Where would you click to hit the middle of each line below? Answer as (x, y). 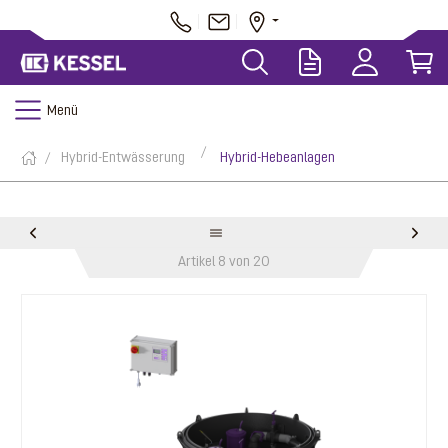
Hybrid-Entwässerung (123, 158)
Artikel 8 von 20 (224, 262)
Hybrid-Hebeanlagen (277, 158)
